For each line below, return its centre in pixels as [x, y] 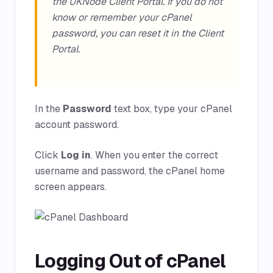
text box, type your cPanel [172, 109]
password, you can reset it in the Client [138, 33]
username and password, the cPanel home [130, 171]
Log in [76, 155]
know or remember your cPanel [122, 17]
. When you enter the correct [154, 155]
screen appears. [71, 187]
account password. [77, 125]
